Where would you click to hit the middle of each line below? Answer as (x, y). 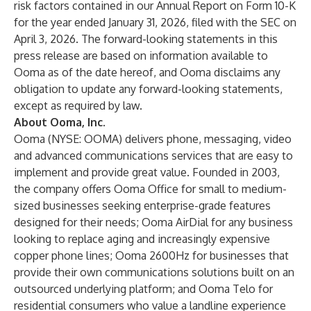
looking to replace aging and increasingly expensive (142, 239)
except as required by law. (78, 106)
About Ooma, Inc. (60, 122)
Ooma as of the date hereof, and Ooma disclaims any (147, 72)
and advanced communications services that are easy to (153, 155)
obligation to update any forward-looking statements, (148, 89)
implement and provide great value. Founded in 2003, (147, 172)
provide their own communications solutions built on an (154, 272)
